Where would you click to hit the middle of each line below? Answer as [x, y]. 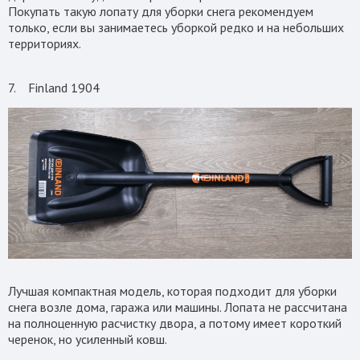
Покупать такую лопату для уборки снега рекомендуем [161, 12]
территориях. [45, 44]
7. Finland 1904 [54, 88]
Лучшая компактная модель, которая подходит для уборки [172, 290]
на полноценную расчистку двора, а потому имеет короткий [175, 323]
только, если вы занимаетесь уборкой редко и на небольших [176, 28]
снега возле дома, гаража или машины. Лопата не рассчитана [178, 307]
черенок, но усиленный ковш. [89, 339]
